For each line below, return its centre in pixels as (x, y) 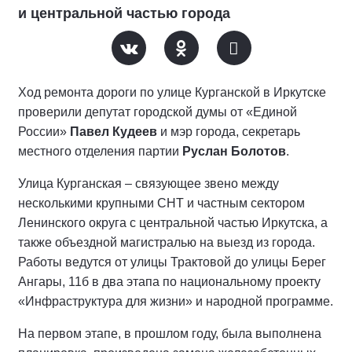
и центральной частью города (124, 14)
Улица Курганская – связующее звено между (148, 184)
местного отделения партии (100, 152)
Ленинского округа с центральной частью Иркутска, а (173, 223)
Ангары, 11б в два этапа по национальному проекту (169, 282)
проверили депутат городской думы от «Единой (158, 112)
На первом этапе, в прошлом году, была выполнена (170, 334)
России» (44, 132)
